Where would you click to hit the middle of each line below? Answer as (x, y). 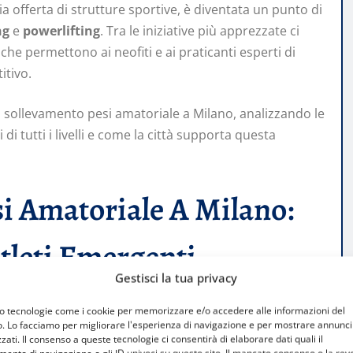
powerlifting (61, 31)
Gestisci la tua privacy (176, 278)
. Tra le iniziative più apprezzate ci (200, 31)
